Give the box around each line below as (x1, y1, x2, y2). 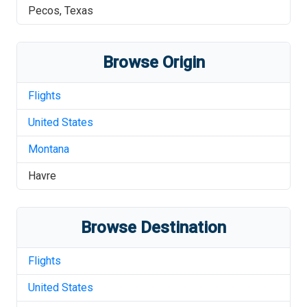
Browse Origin (102, 53, 205, 72)
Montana (28, 143, 69, 156)
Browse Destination (81, 218, 226, 237)
